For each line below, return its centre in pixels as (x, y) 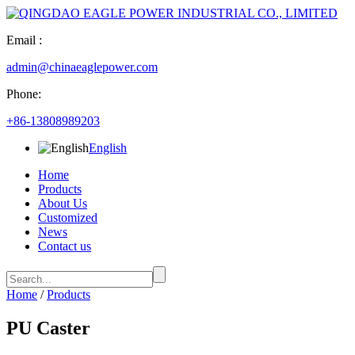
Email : (24, 40)
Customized (68, 218)
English (108, 148)
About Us (63, 203)
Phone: (24, 94)
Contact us (65, 246)
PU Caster (48, 328)
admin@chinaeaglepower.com (82, 67)
